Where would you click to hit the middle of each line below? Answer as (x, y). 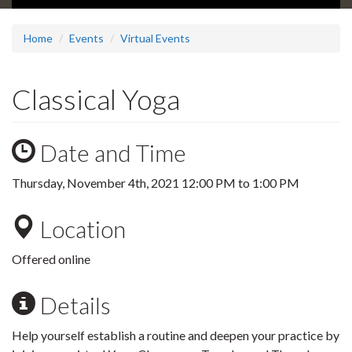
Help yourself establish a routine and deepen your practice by (176, 335)
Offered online (52, 259)
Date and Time (111, 153)
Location (81, 229)
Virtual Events (155, 38)
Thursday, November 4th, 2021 (97, 183)
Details (73, 305)
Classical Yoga (96, 99)
